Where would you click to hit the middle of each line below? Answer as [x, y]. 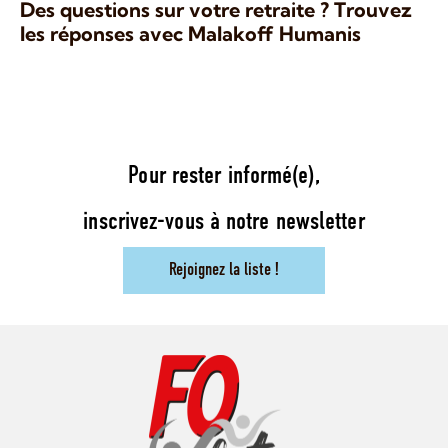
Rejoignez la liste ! [224, 270]
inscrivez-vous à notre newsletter [224, 222]
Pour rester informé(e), [224, 176]
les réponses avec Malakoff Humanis [190, 33]
